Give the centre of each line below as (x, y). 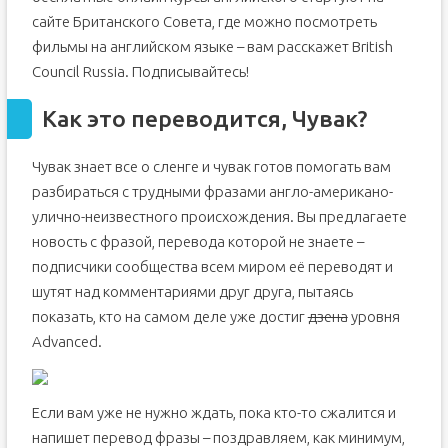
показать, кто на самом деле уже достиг (169, 316)
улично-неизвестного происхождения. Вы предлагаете (219, 216)
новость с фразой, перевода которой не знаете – (197, 241)
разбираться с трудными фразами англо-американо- (212, 191)
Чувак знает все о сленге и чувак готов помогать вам (211, 166)
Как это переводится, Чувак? (204, 118)
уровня (373, 316)
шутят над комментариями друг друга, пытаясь (192, 291)
